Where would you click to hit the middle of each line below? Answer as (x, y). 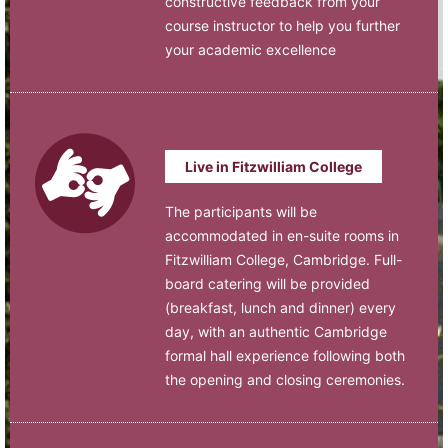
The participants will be (241, 211)
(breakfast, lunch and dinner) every (280, 307)
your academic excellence (250, 49)
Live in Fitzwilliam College (273, 166)
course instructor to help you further (282, 25)
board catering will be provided (267, 283)
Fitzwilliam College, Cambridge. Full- (283, 259)
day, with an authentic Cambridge (276, 331)
